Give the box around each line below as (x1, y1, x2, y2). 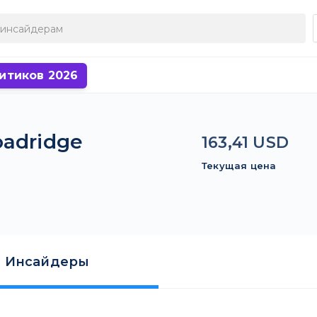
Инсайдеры (4, 254, 90, 270)
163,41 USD (201, 133, 289, 152)
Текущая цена (201, 160, 277, 171)
